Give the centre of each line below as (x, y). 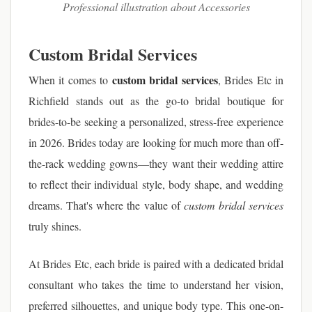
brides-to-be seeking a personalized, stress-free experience (156, 122)
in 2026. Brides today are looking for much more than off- (156, 142)
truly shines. (55, 226)
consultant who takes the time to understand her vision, (156, 284)
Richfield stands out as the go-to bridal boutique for (156, 101)
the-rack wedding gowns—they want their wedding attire (156, 163)
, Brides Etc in (251, 80)
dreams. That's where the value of (106, 205)
